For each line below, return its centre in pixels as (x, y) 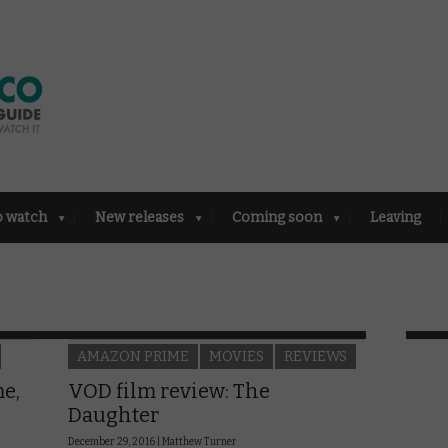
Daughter (113, 414)
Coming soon (277, 217)
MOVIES (236, 356)
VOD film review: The (169, 390)
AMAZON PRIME (133, 356)
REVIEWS (315, 356)
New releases (139, 217)
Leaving (395, 217)
